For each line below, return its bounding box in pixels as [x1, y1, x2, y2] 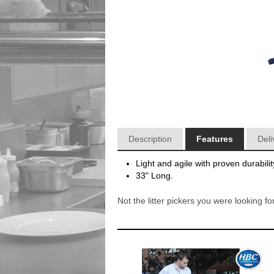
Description [128, 134, 172, 144]
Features [196, 134, 233, 144]
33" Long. [136, 171, 173, 180]
